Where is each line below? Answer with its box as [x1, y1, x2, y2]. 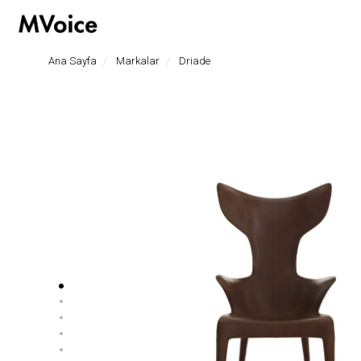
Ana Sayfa [48, 55, 97, 67]
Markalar [116, 55, 160, 67]
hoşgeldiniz [85, 6, 137, 19]
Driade [179, 55, 210, 67]
